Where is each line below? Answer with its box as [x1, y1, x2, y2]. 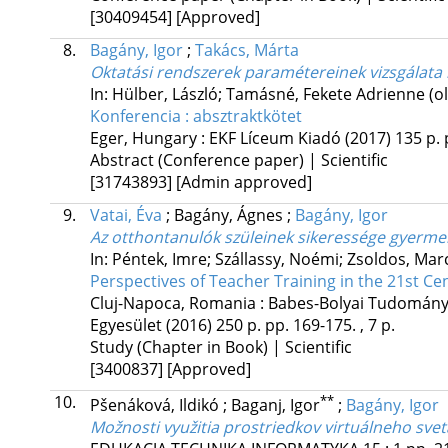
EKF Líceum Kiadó [208, 126, 341, 149]
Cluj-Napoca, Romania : [89, 291, 268, 314]
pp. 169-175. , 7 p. [264, 313, 395, 336]
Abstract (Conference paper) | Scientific [89, 148, 388, 171]
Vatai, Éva [89, 203, 162, 226]
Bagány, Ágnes [173, 203, 287, 226]
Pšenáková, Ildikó [89, 394, 223, 417]
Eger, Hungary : [89, 126, 209, 149]
